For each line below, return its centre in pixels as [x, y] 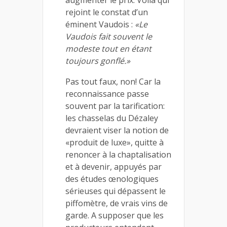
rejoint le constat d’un [107, 12]
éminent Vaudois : [100, 24]
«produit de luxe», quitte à [115, 142]
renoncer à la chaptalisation [118, 155]
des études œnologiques [112, 179]
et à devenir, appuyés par [113, 167]
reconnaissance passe [107, 94]
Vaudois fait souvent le [109, 36]
